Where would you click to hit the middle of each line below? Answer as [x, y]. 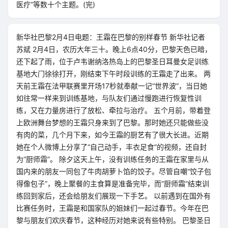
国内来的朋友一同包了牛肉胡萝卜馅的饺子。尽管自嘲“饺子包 [114, 171]
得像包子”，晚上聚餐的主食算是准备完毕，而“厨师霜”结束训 [113, 183]
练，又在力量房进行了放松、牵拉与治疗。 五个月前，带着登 [113, 110]
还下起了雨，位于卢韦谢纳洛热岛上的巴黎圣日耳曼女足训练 [112, 61]
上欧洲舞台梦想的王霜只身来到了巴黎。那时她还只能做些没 [112, 122]
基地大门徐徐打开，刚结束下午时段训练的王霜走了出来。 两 [113, 74]
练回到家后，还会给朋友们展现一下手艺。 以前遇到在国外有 [113, 196]
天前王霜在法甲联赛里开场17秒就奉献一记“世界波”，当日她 [112, 86]
